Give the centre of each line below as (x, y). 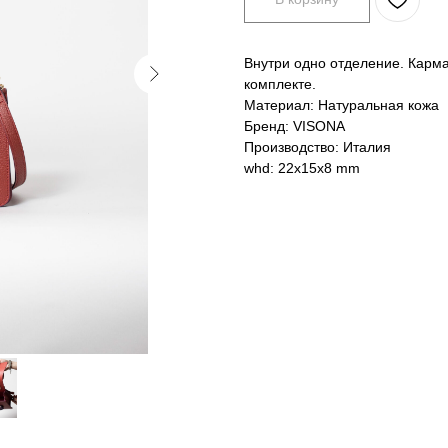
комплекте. (282, 84)
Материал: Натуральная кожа (341, 105)
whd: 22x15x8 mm (302, 168)
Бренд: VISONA (294, 126)
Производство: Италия (317, 147)
